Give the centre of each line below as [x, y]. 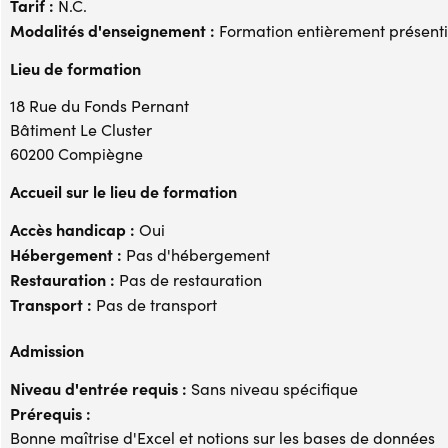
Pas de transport [154, 304]
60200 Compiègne [76, 153]
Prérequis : [50, 413]
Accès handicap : [72, 229]
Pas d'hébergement [196, 254]
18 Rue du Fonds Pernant [99, 105]
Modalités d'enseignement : [112, 30]
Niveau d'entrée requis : [98, 388]
